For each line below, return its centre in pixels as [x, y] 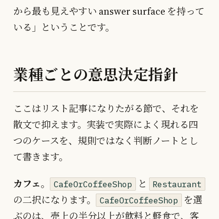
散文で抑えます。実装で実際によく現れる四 [106, 124]
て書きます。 [41, 157]
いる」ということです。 [64, 27]
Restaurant [177, 184]
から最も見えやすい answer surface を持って [109, 11]
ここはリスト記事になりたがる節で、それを [106, 108]
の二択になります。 [55, 200]
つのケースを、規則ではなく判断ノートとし [106, 141]
